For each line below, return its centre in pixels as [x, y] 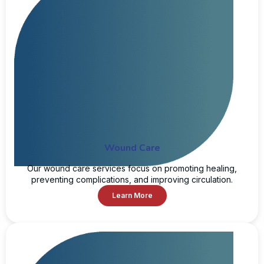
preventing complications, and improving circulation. [132, 179]
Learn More [132, 195]
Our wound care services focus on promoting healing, [132, 168]
